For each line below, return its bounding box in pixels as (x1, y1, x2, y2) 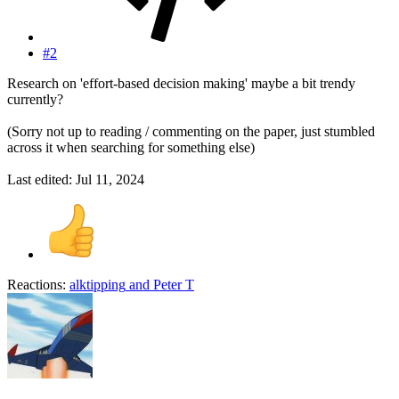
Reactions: (7, 276, 66, 292)
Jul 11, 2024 (76, 171, 144, 187)
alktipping (69, 276, 126, 292)
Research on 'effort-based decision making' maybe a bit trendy (7, 75, 355, 91)
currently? (7, 91, 63, 107)
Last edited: (7, 171, 76, 187)
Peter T (153, 276, 194, 292)
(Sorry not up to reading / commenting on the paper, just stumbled (7, 123, 375, 139)
